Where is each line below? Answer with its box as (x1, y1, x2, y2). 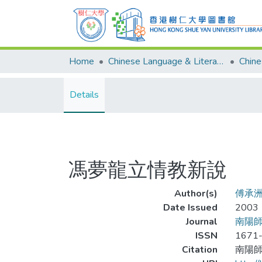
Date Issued (163, 201, 218, 214)
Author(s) (174, 187, 218, 200)
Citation (181, 243, 218, 256)
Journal (185, 215, 218, 228)
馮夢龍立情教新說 (68, 157, 227, 184)
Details (70, 88, 99, 101)
